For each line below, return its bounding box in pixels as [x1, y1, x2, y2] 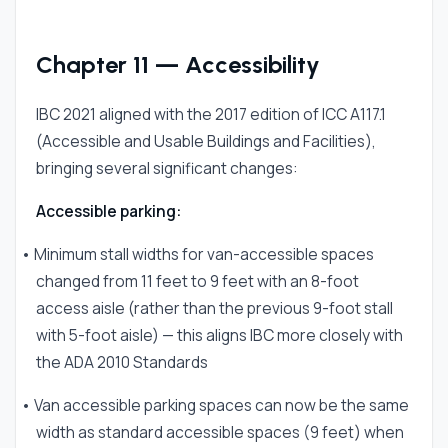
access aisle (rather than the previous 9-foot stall [36, 297, 393, 319]
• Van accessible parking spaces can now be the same [21, 394, 409, 416]
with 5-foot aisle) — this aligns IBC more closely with [36, 324, 403, 346]
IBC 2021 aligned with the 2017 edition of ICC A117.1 [36, 103, 386, 125]
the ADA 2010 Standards [36, 351, 208, 373]
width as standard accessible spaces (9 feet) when [36, 421, 404, 443]
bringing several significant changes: [36, 157, 298, 179]
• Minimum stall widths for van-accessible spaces [21, 243, 374, 265]
